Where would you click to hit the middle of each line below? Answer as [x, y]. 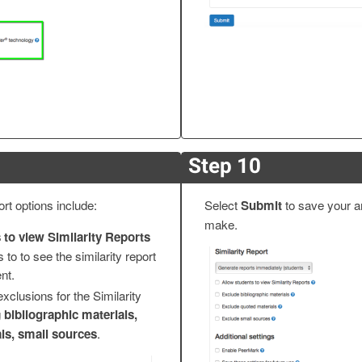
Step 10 [225, 166]
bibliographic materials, [70, 314]
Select [223, 205]
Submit [261, 206]
